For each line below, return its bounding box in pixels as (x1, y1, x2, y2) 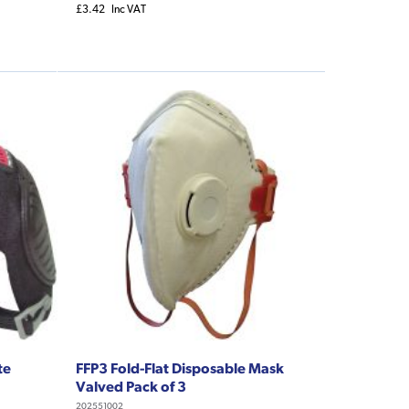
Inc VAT (110, 3, 146, 16)
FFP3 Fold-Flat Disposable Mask (75, 359, 284, 376)
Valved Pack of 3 (75, 377, 186, 394)
